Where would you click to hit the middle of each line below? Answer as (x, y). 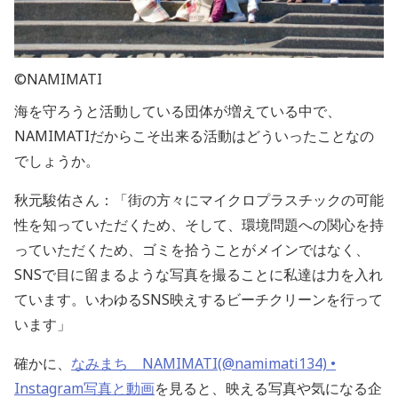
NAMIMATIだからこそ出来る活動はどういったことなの (194, 136)
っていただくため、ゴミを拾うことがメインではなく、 (192, 250)
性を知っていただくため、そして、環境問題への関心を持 (199, 225)
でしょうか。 (57, 161)
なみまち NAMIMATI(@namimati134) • (203, 364)
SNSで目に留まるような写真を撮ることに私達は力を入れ (199, 275)
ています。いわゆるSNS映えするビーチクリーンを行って (199, 300)
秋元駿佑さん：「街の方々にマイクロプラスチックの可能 (199, 200)
